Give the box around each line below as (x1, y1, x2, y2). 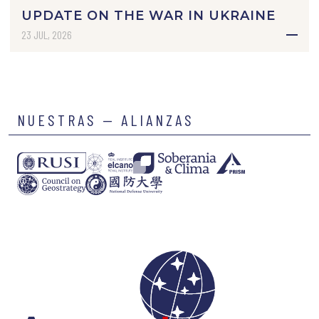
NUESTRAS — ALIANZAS (17, 110, 194, 129)
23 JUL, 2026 (21, 27, 72, 41)
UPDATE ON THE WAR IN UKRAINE (21, 7, 276, 23)
